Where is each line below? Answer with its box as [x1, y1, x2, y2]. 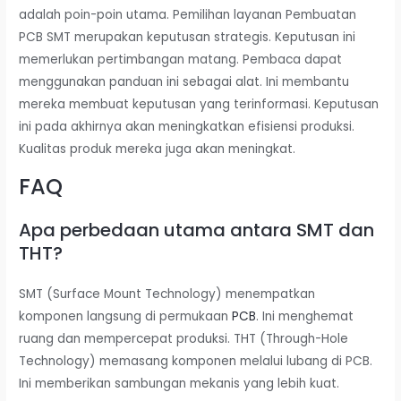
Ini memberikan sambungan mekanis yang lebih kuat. [19, 374, 340, 392]
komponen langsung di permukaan [19, 307, 233, 325]
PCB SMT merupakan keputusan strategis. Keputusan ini [19, 28, 356, 46]
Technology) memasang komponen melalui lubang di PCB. [19, 352, 373, 370]
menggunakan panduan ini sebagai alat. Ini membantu [19, 73, 350, 90]
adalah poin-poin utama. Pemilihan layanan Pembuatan [19, 5, 357, 23]
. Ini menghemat [256, 307, 354, 325]
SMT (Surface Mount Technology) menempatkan [19, 285, 316, 303]
